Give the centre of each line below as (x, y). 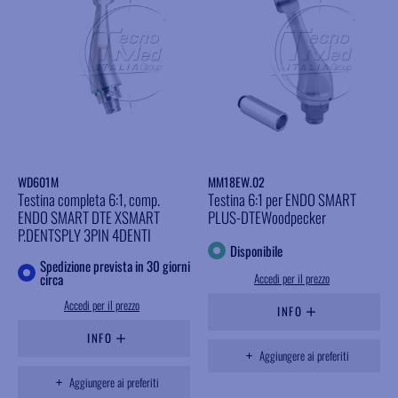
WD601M (38, 182)
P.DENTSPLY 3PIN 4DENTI (84, 235)
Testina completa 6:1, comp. (89, 200)
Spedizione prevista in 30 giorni (115, 266)
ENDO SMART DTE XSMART (89, 218)
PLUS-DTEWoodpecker (267, 218)
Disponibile (256, 250)
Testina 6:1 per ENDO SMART (282, 200)
